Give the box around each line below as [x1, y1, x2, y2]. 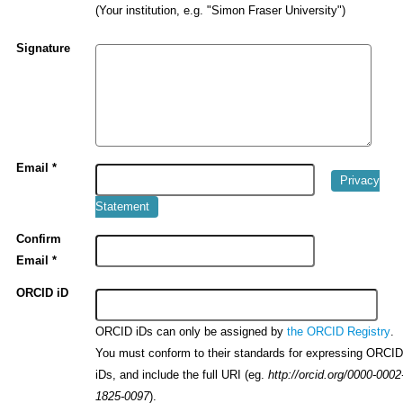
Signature [16, 42, 71, 56]
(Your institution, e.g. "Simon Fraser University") [95, 4, 346, 18]
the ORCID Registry [287, 325, 391, 338]
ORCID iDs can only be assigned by [95, 324, 288, 338]
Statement [95, 200, 150, 213]
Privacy [339, 174, 380, 187]
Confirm [16, 233, 62, 246]
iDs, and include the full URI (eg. [95, 367, 269, 381]
